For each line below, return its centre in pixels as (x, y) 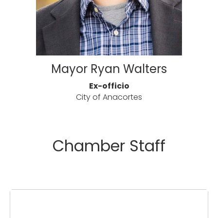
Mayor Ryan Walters (109, 69)
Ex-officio (109, 86)
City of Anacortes (109, 97)
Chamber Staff (109, 146)
